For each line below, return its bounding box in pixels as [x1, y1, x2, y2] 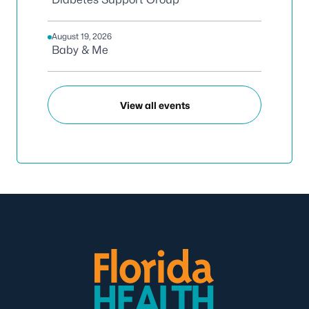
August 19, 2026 [52, 31, 112, 41]
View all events [119, 99, 190, 111]
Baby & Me [52, 43, 108, 57]
